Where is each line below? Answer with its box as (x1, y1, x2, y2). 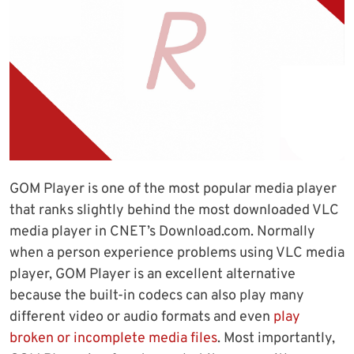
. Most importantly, (217, 330, 335, 348)
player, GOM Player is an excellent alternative (9, 265, 296, 284)
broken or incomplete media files (9, 330, 217, 348)
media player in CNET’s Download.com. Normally (9, 223, 315, 242)
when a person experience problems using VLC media (9, 244, 345, 263)
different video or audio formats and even (9, 308, 273, 327)
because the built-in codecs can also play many (9, 287, 304, 306)
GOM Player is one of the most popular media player (9, 180, 337, 199)
